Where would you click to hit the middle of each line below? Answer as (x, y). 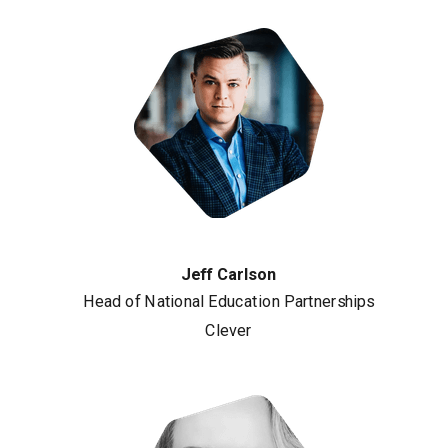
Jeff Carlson (227, 274)
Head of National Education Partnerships (228, 301)
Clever (227, 330)
